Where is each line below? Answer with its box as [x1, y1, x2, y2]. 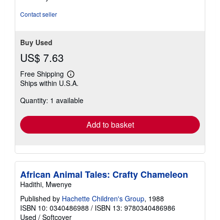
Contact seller [20, 9, 57, 18]
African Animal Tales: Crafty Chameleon [20, 167, 188, 181]
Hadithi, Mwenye [20, 179, 72, 189]
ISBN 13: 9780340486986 [95, 202, 175, 213]
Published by [20, 193, 62, 203]
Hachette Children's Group [62, 193, 144, 203]
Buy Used [20, 37, 53, 47]
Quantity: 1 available [20, 95, 83, 105]
